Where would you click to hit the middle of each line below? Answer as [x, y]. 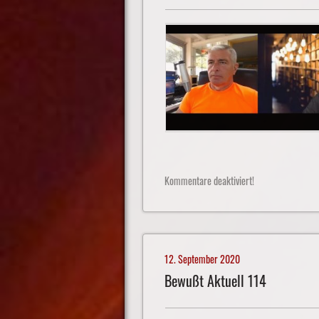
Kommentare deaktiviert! [209, 180]
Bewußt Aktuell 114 [215, 281]
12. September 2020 [202, 258]
